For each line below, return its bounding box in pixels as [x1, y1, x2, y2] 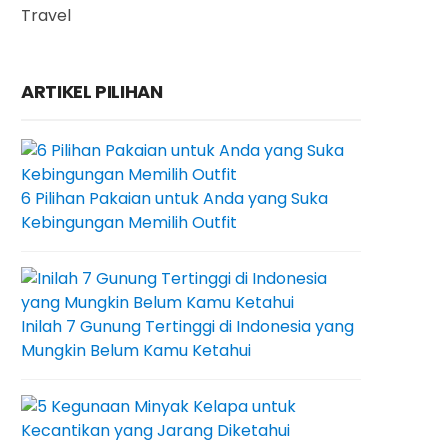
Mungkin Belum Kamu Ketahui [21, 339, 251, 362]
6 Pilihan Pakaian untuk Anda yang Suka [21, 187, 328, 210]
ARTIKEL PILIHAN [21, 79, 163, 104]
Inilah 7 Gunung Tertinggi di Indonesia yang [21, 315, 354, 338]
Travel [21, 4, 71, 27]
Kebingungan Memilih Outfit [21, 211, 237, 234]
